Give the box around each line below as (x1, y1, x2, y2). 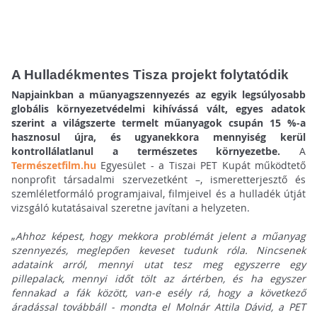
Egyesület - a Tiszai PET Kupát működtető (96, 158, 306, 173)
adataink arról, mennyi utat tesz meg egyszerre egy (11, 258, 306, 272)
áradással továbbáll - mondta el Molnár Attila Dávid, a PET (11, 300, 306, 314)
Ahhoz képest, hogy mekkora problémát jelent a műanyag (15, 229, 306, 243)
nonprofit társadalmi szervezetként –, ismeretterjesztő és (11, 173, 306, 187)
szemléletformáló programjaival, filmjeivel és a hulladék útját (11, 187, 306, 201)
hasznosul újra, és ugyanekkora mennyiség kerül (11, 130, 306, 144)
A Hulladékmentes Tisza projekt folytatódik (11, 67, 289, 83)
